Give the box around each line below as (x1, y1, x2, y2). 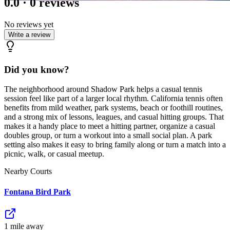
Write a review (8, 30, 50, 39)
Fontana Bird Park (4, 187, 71, 196)
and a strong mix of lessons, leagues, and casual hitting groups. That (4, 112, 224, 122)
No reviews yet (4, 20, 53, 29)
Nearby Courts (4, 167, 52, 176)
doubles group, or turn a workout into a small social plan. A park (4, 131, 212, 140)
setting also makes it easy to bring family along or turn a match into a (4, 140, 226, 149)
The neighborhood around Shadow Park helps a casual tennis (4, 85, 202, 94)
